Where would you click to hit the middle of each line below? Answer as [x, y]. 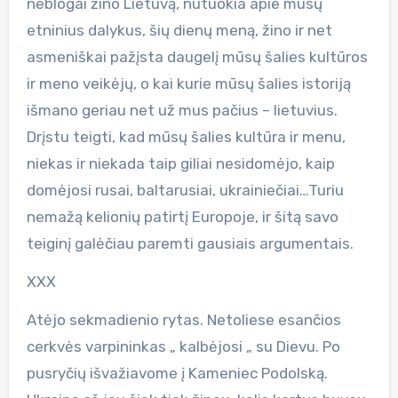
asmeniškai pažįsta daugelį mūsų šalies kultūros [197, 56]
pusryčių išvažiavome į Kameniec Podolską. [177, 373]
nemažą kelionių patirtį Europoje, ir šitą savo [182, 216]
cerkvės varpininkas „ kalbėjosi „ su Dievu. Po [183, 346]
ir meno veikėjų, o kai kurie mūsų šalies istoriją [188, 83]
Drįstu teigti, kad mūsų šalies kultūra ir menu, [186, 136]
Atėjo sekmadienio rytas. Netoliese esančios [183, 319]
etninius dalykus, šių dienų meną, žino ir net [179, 30]
